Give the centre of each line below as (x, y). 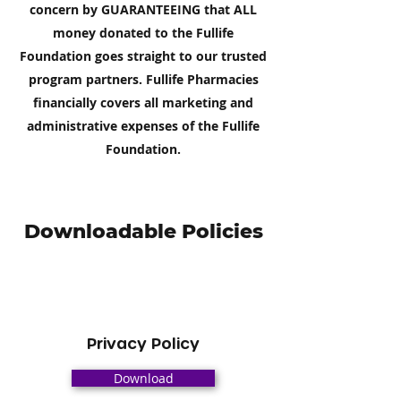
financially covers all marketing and (143, 103)
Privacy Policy (143, 343)
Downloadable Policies (143, 232)
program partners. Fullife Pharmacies (143, 80)
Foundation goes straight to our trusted (143, 56)
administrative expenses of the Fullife (143, 126)
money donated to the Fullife (143, 33)
